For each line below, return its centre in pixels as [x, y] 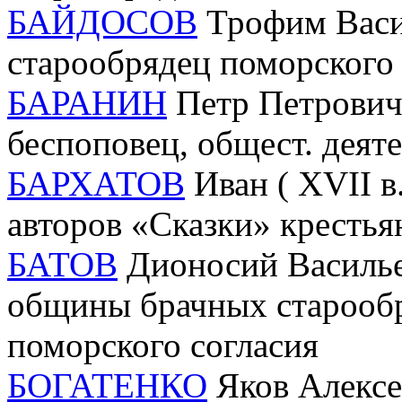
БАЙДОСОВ [102, 22]
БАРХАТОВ [96, 183]
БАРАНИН [87, 102]
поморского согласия [163, 345]
